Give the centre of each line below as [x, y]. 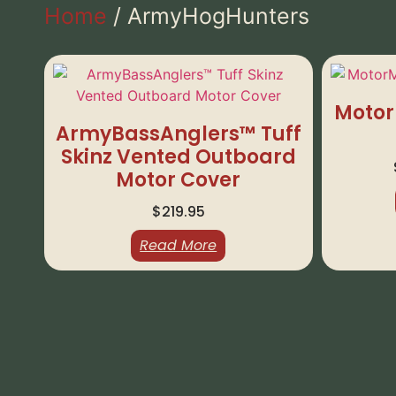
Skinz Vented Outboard [178, 156]
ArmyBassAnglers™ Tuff [178, 133]
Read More [179, 245]
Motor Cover [179, 179]
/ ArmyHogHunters [208, 15]
